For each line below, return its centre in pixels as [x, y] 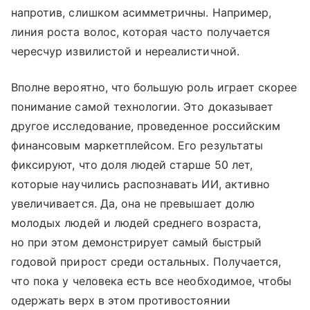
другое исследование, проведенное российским [146, 126]
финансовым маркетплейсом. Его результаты [137, 146]
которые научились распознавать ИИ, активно [141, 184]
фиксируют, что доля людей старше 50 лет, [132, 165]
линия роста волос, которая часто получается [141, 32]
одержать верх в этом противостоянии [121, 301]
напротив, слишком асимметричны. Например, [141, 13]
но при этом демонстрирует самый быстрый [136, 243]
